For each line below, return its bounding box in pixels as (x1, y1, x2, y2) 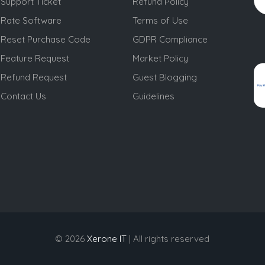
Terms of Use (132, 15, 188, 27)
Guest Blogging (132, 72, 197, 83)
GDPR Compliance (132, 34, 208, 46)
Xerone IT (87, 232, 127, 244)
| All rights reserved (127, 232, 210, 244)
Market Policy (132, 53, 188, 64)
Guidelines (132, 91, 174, 102)
